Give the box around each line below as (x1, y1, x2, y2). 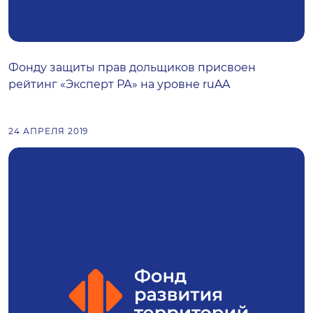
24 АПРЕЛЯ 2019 (8, 126, 89, 136)
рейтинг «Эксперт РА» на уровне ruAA (8, 78, 230, 91)
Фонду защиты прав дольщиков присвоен (8, 61, 256, 74)
